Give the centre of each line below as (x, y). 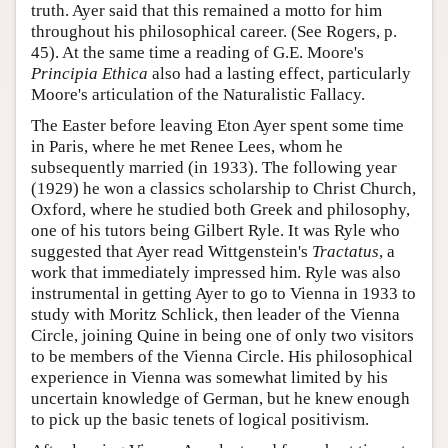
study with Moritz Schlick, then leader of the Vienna (215, 315)
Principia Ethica (89, 74)
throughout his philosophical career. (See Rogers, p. (214, 32)
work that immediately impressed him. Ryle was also (216, 273)
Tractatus (345, 252)
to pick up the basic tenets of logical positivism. (200, 420)
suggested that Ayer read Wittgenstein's (171, 252)
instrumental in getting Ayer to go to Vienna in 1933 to (223, 294)
